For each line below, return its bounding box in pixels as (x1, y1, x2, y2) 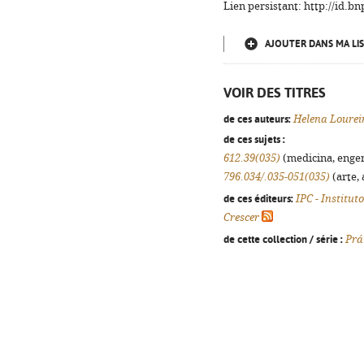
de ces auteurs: (223, 112, 291, 125)
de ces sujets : (223, 132, 285, 145)
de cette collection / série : (223, 232, 343, 245)
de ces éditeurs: (223, 192, 293, 205)
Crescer (223, 211, 259, 223)
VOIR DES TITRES (223, 84, 326, 101)
